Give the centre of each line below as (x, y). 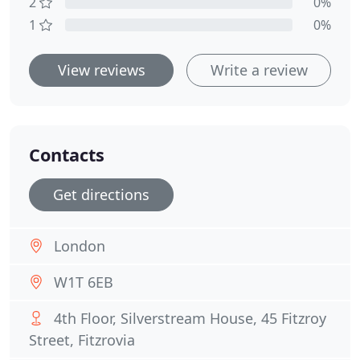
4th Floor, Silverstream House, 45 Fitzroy (190, 318)
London (80, 246)
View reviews (101, 70)
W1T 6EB (84, 282)
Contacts (67, 155)
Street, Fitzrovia (82, 340)
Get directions (101, 194)
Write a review (259, 70)
